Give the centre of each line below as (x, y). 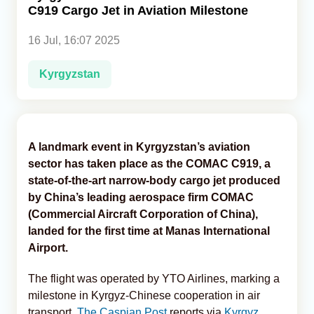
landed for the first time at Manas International (149, 231)
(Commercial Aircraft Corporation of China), (143, 214)
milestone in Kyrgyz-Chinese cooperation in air (144, 295)
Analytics (39, 29)
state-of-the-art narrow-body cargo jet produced (154, 180)
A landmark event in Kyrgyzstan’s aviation (139, 146)
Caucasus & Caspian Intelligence (96, 60)
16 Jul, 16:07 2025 (74, 40)
